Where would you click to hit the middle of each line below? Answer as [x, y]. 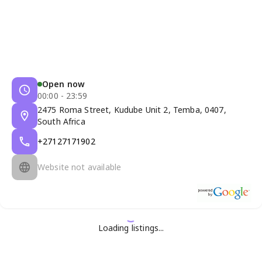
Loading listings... [131, 227]
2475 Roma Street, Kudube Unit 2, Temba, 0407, [132, 109]
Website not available [80, 167]
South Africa [61, 121]
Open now [64, 84]
